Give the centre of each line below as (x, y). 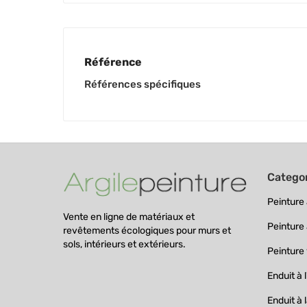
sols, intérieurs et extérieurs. (124, 244)
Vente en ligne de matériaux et (129, 217)
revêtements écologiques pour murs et (147, 230)
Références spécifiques (143, 85)
